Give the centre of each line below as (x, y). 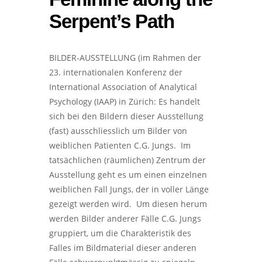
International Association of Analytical (123, 87)
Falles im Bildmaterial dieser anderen (123, 248)
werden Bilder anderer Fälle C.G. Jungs (125, 219)
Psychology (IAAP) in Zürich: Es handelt (125, 102)
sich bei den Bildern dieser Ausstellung (126, 116)
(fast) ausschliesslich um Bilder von (118, 131)
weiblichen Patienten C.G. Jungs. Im (120, 146)
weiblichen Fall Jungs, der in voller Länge (129, 189)
